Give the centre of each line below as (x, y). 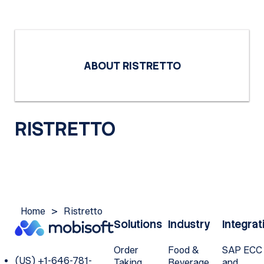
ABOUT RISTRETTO (132, 66)
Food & (183, 250)
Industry (189, 224)
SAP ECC (242, 250)
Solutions (138, 224)
